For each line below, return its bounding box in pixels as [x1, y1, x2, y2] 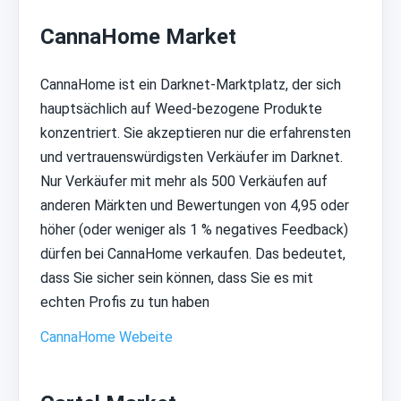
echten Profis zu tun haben [40, 294, 209, 311]
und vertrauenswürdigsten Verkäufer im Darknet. [40, 149, 343, 166]
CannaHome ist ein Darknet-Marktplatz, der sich [40, 76, 341, 94]
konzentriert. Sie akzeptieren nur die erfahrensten [40, 124, 351, 142]
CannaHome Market [40, 24, 236, 50]
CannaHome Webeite [40, 328, 173, 346]
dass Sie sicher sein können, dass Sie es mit [40, 269, 313, 287]
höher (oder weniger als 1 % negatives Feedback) [40, 221, 348, 239]
